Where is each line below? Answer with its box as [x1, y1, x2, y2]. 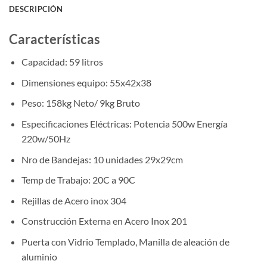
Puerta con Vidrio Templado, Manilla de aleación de [21, 236, 229, 248]
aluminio [21, 251, 57, 263]
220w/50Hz [21, 133, 70, 145]
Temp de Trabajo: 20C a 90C [21, 174, 135, 186]
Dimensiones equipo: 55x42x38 [21, 76, 151, 88]
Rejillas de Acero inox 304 [21, 194, 126, 206]
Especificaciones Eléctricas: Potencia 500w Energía [21, 118, 228, 130]
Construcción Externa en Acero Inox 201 [21, 215, 187, 227]
